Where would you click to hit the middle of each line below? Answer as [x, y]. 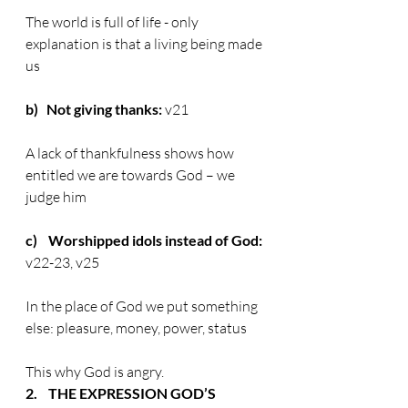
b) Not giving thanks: [94, 109]
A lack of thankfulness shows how [131, 153]
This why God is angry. [95, 372]
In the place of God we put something [143, 306]
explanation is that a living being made [145, 44]
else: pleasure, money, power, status [136, 328]
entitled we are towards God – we [132, 175]
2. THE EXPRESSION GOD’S [122, 393]
